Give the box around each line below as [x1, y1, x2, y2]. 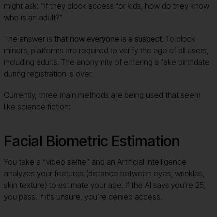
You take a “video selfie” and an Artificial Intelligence [4, 156, 186, 167]
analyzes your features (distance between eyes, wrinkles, [4, 168, 205, 178]
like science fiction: [4, 101, 71, 111]
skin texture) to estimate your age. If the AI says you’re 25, [4, 180, 206, 190]
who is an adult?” [4, 12, 63, 22]
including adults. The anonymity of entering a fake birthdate [4, 57, 210, 67]
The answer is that [4, 33, 70, 44]
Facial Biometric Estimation [4, 132, 180, 150]
